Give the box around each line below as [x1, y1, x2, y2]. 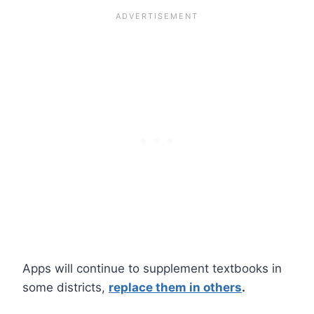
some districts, [22, 280, 109, 294]
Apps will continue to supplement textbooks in [22, 261, 282, 275]
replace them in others [109, 280, 242, 294]
